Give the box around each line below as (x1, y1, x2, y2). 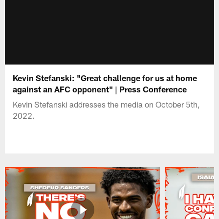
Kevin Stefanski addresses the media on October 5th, (13, 99, 200, 109)
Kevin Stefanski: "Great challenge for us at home (13, 72, 197, 83)
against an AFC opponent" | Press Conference (13, 84, 187, 94)
